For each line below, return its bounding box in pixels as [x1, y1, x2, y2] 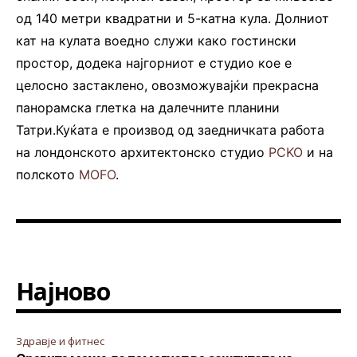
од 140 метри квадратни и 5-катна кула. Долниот [16, 10, 329, 26]
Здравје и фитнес [16, 333, 104, 348]
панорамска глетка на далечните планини [16, 99, 280, 116]
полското [16, 166, 79, 182]
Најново [16, 274, 110, 308]
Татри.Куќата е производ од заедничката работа [16, 121, 324, 138]
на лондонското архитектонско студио [16, 143, 269, 160]
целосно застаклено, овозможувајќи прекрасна [16, 76, 319, 93]
